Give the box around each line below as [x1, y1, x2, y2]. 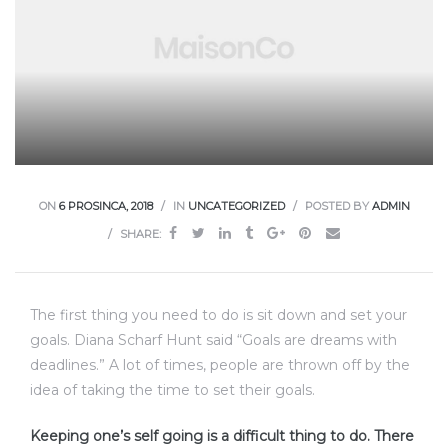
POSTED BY [301, 199, 372, 214]
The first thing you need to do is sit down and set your [30, 306, 407, 325]
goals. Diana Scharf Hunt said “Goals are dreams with [30, 331, 397, 350]
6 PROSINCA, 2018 [58, 199, 153, 214]
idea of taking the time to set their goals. [30, 381, 315, 400]
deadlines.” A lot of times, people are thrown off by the [30, 356, 410, 375]
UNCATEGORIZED [187, 199, 285, 214]
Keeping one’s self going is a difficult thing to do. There [30, 427, 414, 446]
